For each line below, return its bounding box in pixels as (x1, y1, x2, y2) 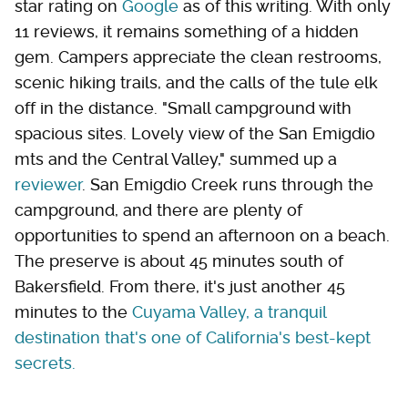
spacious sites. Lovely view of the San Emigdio (15, 123, 375, 143)
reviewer (15, 174, 82, 194)
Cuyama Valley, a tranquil (132, 301, 326, 321)
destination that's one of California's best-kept (15, 327, 371, 347)
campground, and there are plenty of (15, 199, 302, 219)
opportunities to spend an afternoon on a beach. (15, 225, 390, 245)
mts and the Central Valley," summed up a (15, 148, 337, 168)
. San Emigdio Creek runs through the (82, 174, 373, 194)
